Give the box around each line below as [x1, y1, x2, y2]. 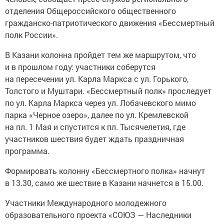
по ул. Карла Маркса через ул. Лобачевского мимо [5, 97, 196, 108]
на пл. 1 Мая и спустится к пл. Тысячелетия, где [5, 121, 185, 132]
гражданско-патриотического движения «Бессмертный [5, 17, 214, 28]
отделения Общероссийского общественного [5, 5, 176, 16]
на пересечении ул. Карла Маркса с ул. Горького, [5, 73, 188, 84]
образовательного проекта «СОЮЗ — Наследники [5, 209, 191, 220]
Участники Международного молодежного [5, 197, 166, 208]
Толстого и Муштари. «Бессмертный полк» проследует [5, 85, 211, 96]
